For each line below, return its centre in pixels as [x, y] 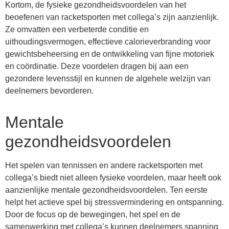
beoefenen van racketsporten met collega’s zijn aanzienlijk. [112, 17]
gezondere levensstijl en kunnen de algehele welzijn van [108, 78]
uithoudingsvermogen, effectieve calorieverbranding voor [108, 41]
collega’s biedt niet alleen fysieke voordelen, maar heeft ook [113, 177]
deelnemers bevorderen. [49, 90]
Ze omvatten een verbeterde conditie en [77, 29]
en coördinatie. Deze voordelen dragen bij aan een [97, 66]
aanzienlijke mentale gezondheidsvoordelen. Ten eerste [106, 190]
